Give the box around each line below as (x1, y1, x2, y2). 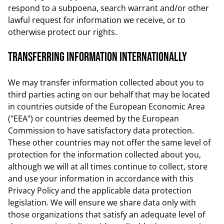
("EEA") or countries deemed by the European (8, 113, 179, 124)
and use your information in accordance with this (8, 173, 193, 184)
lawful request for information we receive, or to (8, 14, 185, 25)
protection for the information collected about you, (8, 149, 201, 160)
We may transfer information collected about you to (8, 77, 204, 88)
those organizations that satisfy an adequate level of (8, 209, 205, 220)
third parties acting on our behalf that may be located (8, 89, 210, 100)
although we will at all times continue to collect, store (8, 161, 207, 172)
